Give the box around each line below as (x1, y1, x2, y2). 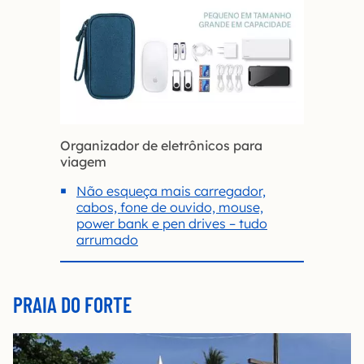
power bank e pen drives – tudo (76, 214, 267, 232)
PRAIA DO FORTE (13, 291, 132, 317)
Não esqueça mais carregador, (76, 182, 266, 199)
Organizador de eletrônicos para (60, 136, 262, 154)
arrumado (76, 231, 138, 248)
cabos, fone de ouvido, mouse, (76, 198, 263, 215)
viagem (60, 153, 106, 170)
